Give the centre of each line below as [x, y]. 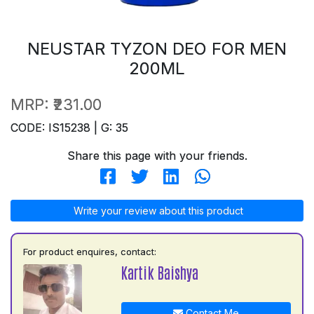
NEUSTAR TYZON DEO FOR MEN [157, 48]
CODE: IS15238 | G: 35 [69, 127]
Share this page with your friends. [157, 155]
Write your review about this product [157, 210]
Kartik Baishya [159, 272]
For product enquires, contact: [90, 251]
